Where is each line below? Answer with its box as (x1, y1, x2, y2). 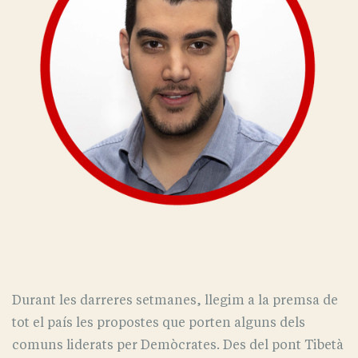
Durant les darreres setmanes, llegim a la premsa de (12, 292, 338, 308)
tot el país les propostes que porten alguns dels (12, 315, 305, 330)
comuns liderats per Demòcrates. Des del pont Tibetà (12, 337, 344, 352)
